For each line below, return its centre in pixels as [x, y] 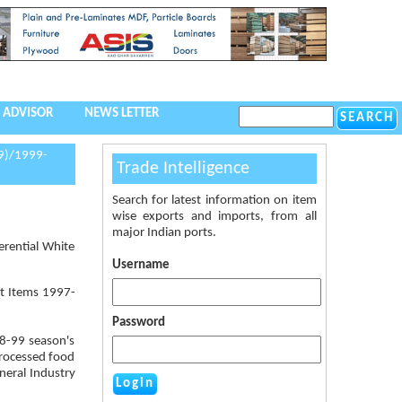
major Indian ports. [164, 232]
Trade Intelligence [183, 168]
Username [140, 265]
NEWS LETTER [122, 114]
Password [138, 322]
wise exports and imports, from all [214, 216]
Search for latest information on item [214, 200]
